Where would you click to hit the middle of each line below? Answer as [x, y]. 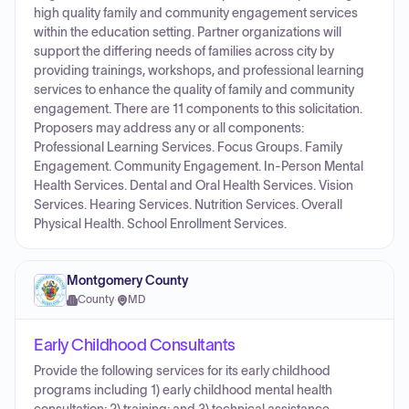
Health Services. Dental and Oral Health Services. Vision [194, 186]
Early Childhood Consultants [135, 345]
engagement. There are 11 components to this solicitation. [198, 109]
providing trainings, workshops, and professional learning [199, 71]
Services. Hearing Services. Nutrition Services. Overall [188, 205]
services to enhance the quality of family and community [194, 90]
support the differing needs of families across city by [184, 52]
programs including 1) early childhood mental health [183, 390]
